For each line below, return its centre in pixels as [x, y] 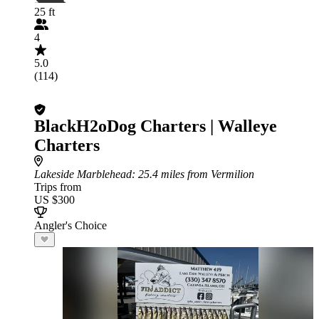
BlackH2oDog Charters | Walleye [156, 126]
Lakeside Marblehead [83, 174]
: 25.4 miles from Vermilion [193, 174]
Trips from [58, 187]
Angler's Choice [70, 225]
